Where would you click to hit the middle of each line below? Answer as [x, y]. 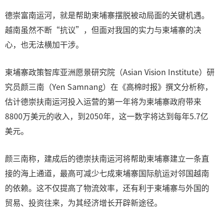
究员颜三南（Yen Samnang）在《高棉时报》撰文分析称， [109, 86]
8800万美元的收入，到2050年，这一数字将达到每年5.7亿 [107, 116]
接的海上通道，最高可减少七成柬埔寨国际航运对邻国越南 [107, 173]
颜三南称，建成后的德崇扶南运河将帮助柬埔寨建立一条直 [107, 158]
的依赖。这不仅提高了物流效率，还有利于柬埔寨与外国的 [107, 188]
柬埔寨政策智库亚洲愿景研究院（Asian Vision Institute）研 [110, 72]
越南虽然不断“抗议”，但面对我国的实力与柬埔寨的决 [103, 29]
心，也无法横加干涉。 [44, 44]
